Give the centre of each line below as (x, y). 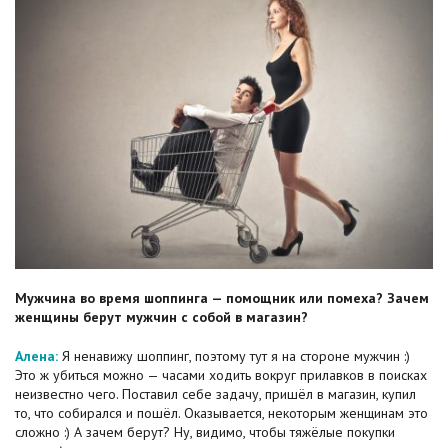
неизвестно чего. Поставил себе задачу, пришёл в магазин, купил (215, 393)
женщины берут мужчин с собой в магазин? (163, 316)
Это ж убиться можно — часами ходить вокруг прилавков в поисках (221, 374)
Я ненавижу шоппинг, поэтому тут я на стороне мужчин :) (234, 355)
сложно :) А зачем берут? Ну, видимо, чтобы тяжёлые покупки (205, 431)
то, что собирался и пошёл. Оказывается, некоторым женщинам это (221, 412)
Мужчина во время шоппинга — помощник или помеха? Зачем (222, 297)
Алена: (36, 355)
